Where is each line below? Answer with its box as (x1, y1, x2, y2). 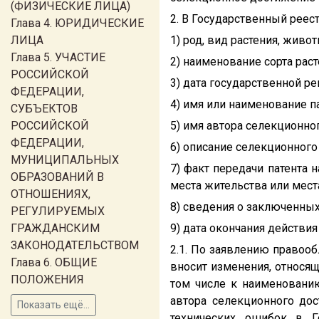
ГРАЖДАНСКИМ (11, 221, 100, 235)
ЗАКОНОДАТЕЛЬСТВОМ (11, 239, 139, 252)
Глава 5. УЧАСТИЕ (11, 51, 105, 64)
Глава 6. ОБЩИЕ (11, 256, 97, 269)
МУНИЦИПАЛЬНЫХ (11, 153, 119, 167)
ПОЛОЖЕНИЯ (11, 273, 84, 286)
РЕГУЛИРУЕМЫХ (11, 204, 105, 218)
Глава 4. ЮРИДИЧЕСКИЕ (11, 16, 144, 30)
